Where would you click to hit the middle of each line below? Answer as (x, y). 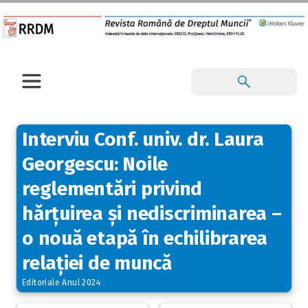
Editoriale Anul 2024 (61, 282)
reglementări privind (112, 188)
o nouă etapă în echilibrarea (145, 238)
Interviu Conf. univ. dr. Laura (143, 139)
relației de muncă (97, 263)
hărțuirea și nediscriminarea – (152, 213)
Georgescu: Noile (95, 164)
